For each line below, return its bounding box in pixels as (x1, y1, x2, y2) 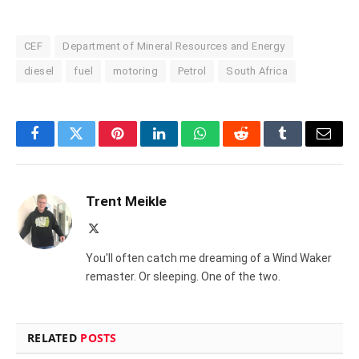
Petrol (178, 65, 207, 78)
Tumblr (281, 138, 325, 153)
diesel (24, 65, 54, 78)
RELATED (27, 330, 81, 346)
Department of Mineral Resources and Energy (63, 40, 285, 53)
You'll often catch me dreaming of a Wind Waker (86, 252, 332, 265)
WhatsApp (199, 138, 261, 153)
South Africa (226, 65, 288, 78)
